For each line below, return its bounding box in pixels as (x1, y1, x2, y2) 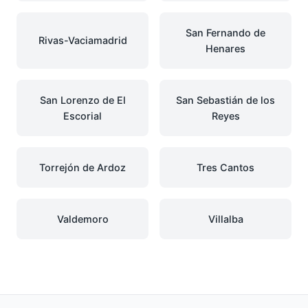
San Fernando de (186, 26, 265, 38)
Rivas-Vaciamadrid (38, 34, 127, 47)
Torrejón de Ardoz (39, 161, 126, 173)
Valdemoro (56, 212, 109, 225)
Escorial (63, 109, 102, 122)
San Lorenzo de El (39, 93, 126, 106)
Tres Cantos (197, 161, 254, 173)
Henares (206, 42, 245, 54)
